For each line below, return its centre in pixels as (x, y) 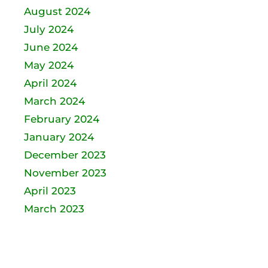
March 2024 (54, 101)
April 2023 (50, 191)
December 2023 (65, 155)
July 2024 (49, 29)
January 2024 (59, 137)
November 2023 (65, 173)
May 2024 (49, 65)
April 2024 (50, 83)
